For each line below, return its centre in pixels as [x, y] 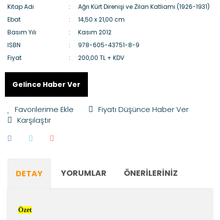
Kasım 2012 [95, 32]
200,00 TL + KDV [101, 58]
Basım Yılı [22, 32]
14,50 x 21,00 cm [102, 19]
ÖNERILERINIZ [151, 173]
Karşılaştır [34, 120]
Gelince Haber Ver [46, 84]
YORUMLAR [84, 173]
